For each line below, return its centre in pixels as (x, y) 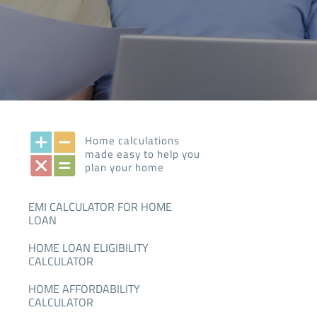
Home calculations (132, 141)
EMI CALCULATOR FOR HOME (100, 207)
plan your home (124, 168)
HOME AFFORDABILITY (84, 289)
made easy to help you (142, 154)
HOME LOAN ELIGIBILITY (88, 248)
